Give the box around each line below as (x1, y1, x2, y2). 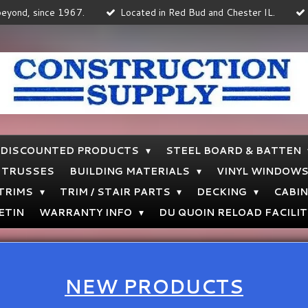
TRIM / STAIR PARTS (59, 185, 173, 199)
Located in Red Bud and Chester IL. (120, 5, 275, 20)
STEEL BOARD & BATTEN (165, 144, 304, 158)
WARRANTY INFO (39, 206, 135, 220)
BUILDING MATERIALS (69, 164, 192, 179)
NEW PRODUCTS (65, 272, 243, 300)
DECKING (197, 185, 250, 199)
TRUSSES (1, 164, 54, 179)
